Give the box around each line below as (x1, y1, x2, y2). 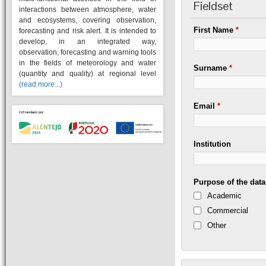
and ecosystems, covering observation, (19, 16, 156, 24)
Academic (207, 191, 242, 200)
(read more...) (19, 80, 62, 88)
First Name (194, 26, 236, 34)
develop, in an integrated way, (19, 37, 156, 46)
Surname (194, 64, 230, 72)
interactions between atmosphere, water (19, 5, 156, 14)
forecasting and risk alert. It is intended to (19, 27, 156, 35)
